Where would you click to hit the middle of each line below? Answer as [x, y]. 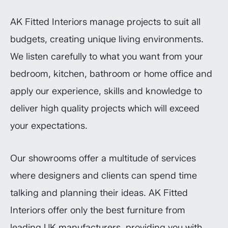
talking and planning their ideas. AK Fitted [99, 193]
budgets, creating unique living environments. [107, 39]
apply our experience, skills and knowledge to [106, 91]
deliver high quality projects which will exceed [105, 108]
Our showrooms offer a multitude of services [103, 158]
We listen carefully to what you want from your [107, 56]
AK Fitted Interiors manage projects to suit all [105, 22]
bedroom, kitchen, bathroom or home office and [111, 74]
